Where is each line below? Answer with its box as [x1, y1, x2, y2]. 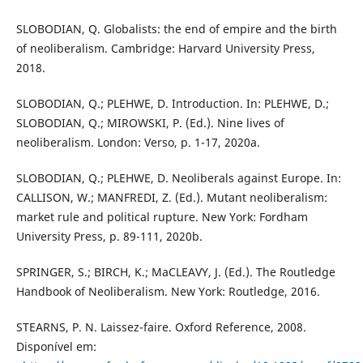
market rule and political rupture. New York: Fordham [15, 208, 308, 224]
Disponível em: [15, 338, 96, 354]
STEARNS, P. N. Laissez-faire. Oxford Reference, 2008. [15, 318, 306, 335]
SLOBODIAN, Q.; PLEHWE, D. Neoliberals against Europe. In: [15, 169, 341, 186]
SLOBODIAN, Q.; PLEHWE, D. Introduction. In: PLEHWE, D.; [15, 95, 329, 111]
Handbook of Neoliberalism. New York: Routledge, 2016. [15, 283, 320, 299]
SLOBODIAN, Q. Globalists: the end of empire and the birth [15, 20, 337, 36]
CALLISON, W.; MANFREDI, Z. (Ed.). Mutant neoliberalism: [15, 189, 327, 205]
